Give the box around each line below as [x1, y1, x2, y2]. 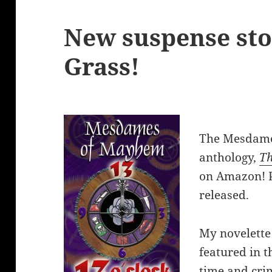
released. [199, 187, 250, 203]
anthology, [199, 149, 260, 166]
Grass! [64, 50, 140, 83]
